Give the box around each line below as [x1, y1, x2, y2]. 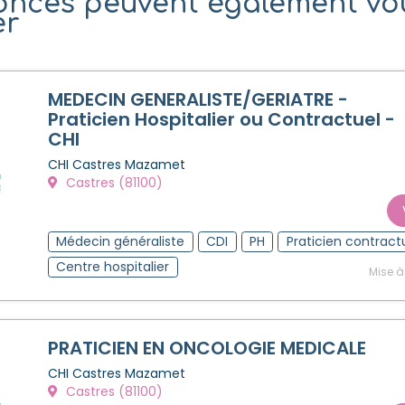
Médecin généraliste [56, 231, 185, 250]
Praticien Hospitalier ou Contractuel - [48, 106, 395, 132]
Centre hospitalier [56, 257, 170, 276]
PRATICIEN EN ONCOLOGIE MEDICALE [48, 334, 366, 361]
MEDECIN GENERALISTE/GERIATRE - [48, 86, 348, 112]
